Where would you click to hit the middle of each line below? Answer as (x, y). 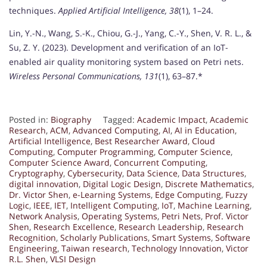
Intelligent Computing (114, 205)
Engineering (33, 248)
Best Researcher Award (141, 141)
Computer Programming (105, 151)
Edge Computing (188, 194)
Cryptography (36, 173)
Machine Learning (214, 205)
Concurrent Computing (160, 162)
